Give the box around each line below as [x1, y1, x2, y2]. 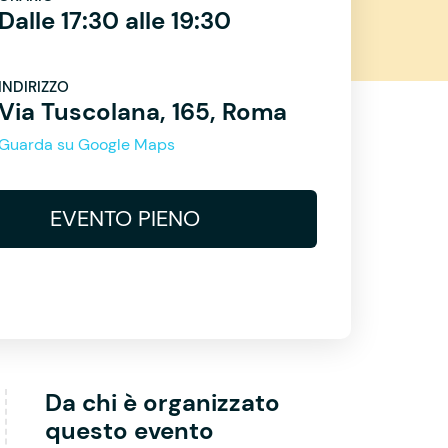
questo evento [44, 415, 214, 446]
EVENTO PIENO [50, 204, 200, 233]
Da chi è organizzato [44, 387, 280, 418]
